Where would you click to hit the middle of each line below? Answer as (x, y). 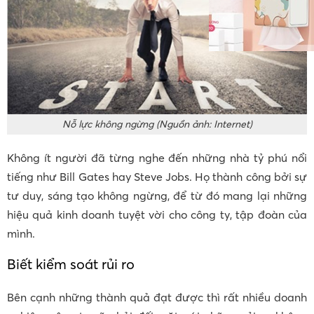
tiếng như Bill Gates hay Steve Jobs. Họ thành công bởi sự (157, 177)
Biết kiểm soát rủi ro (71, 264)
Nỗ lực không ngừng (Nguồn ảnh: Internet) (157, 124)
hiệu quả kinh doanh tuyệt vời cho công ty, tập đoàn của (157, 215)
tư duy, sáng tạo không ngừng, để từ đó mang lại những (157, 196)
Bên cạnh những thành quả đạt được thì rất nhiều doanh (157, 298)
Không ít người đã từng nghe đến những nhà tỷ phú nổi (157, 158)
